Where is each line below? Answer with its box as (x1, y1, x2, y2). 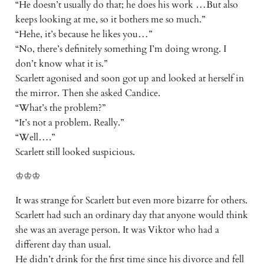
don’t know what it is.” (15, 57, 107, 71)
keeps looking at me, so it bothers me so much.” (15, 13, 205, 27)
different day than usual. (15, 237, 111, 251)
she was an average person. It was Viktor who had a (15, 223, 219, 236)
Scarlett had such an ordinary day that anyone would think (15, 208, 248, 222)
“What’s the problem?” (15, 101, 105, 115)
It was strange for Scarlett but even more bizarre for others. (15, 193, 247, 207)
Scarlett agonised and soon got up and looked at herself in (15, 72, 244, 85)
